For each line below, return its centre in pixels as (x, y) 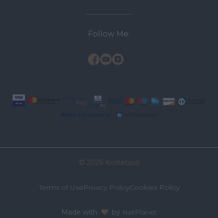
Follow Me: (109, 34)
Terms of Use (61, 187)
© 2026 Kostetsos (109, 162)
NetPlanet (139, 212)
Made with (81, 212)
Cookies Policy (154, 187)
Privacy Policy (106, 187)
